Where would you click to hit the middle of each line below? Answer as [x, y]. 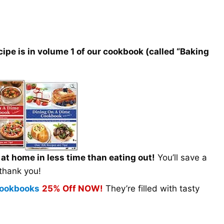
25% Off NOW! [72, 189]
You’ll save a [181, 157]
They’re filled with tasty [151, 189]
